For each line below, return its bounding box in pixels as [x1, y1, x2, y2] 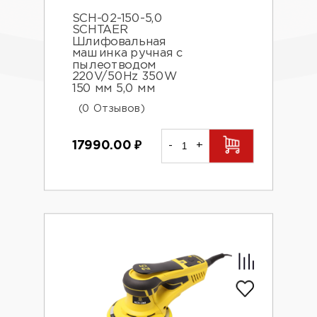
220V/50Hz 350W [71, 71, 178, 83]
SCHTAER [71, 25, 128, 36]
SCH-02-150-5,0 [71, 13, 163, 24]
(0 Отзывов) [78, 104, 145, 113]
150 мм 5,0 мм [71, 83, 156, 94]
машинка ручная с [71, 48, 183, 59]
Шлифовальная [71, 37, 166, 47]
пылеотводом [71, 60, 157, 71]
